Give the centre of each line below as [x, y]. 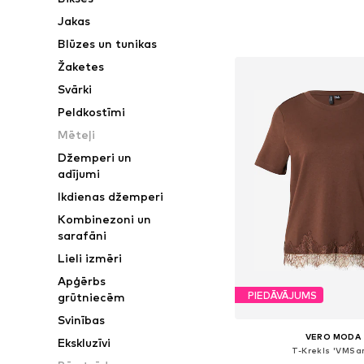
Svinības [82, 320]
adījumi [79, 173]
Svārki [75, 89]
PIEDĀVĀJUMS [282, 295]
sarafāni [82, 235]
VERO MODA [333, 337]
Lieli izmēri [90, 258]
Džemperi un [95, 157]
